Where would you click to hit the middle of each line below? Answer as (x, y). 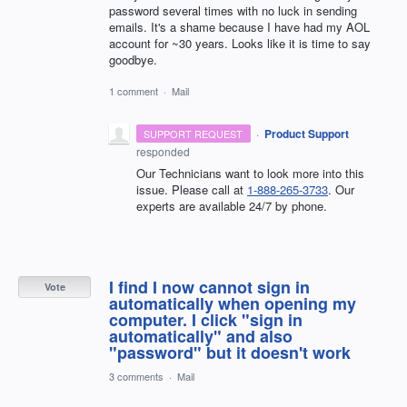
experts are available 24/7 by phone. (232, 205)
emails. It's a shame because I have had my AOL (239, 26)
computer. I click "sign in (206, 319)
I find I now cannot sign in (209, 287)
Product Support (306, 133)
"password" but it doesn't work (230, 352)
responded (163, 151)
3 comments (136, 376)
